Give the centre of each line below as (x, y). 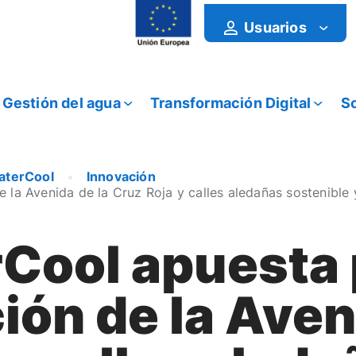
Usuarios (275, 27)
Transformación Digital (231, 103)
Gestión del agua (61, 103)
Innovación (121, 176)
